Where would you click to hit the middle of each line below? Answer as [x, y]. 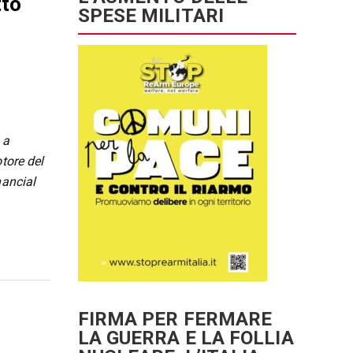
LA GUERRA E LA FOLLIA [186, 338]
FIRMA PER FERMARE [175, 319]
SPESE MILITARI [150, 16]
